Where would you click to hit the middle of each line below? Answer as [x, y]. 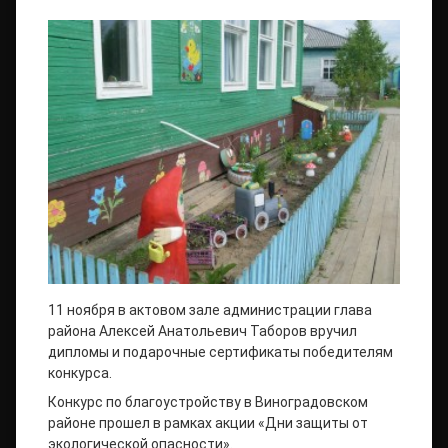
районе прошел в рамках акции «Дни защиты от [208, 423]
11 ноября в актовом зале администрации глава [210, 310]
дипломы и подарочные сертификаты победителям [220, 352]
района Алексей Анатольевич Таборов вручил [202, 331]
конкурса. [80, 373]
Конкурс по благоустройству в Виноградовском [208, 402]
